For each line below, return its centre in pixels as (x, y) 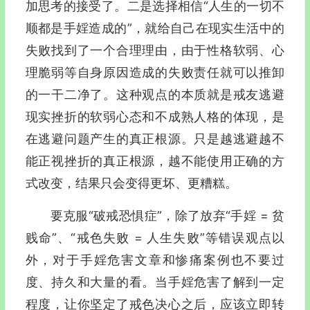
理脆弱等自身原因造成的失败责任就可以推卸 (155, 72)
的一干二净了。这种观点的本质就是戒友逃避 (155, 94)
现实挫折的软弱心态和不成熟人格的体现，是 (155, 117)
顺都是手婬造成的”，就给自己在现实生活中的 (155, 28)
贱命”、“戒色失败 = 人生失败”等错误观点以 (155, 238)
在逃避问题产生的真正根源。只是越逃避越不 (155, 139)
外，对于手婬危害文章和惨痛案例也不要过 (155, 260)
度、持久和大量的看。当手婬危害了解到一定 (155, 282)
